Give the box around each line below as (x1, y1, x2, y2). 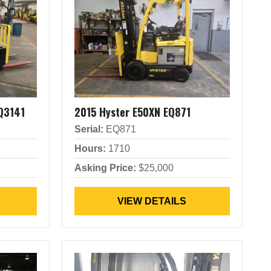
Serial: (74, 124, 103, 134)
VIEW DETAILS (117, 196, 187, 206)
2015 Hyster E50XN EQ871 (74, 104, 191, 120)
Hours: (74, 143, 106, 154)
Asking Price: (74, 163, 136, 173)
